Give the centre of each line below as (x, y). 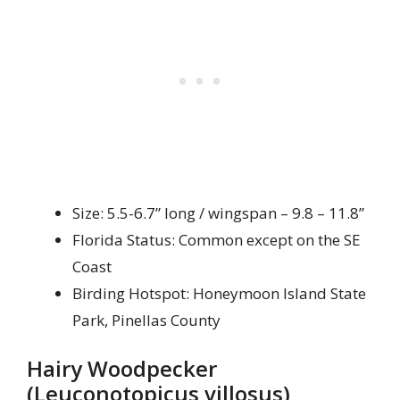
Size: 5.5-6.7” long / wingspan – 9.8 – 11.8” (218, 212)
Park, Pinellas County (146, 320)
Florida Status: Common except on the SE (217, 239)
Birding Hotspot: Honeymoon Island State (219, 293)
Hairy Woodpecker (122, 369)
